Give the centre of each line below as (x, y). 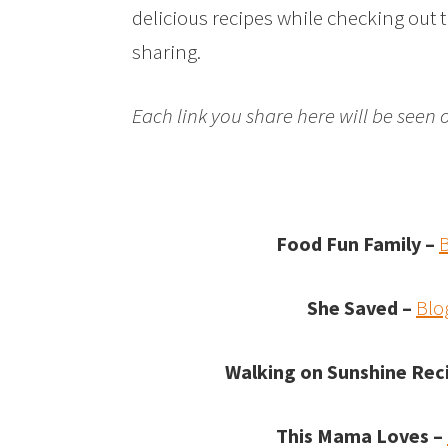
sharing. (166, 52)
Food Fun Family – (357, 244)
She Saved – (359, 308)
